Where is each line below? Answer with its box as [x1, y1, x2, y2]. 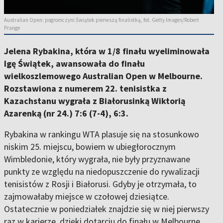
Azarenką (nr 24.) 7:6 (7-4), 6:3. [4, 108, 128, 119]
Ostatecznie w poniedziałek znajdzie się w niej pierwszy [4, 203, 209, 215]
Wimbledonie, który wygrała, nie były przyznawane [4, 153, 190, 165]
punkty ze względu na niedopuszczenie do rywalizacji [4, 166, 200, 178]
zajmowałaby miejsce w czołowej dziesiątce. [4, 191, 169, 203]
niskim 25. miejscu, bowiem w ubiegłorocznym [4, 141, 176, 153]
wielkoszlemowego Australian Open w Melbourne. [4, 70, 203, 82]
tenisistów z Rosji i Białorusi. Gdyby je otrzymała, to [4, 178, 197, 190]
